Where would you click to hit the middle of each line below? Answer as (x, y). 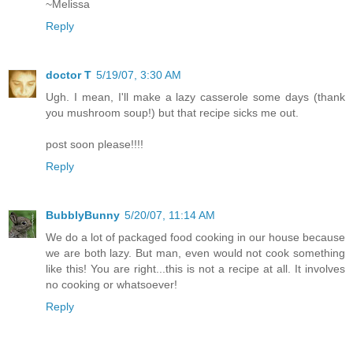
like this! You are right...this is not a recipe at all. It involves (195, 269)
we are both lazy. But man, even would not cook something (195, 253)
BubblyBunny (83, 216)
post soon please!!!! (95, 145)
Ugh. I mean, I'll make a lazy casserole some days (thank (195, 97)
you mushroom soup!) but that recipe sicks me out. (172, 113)
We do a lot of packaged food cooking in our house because (195, 238)
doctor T (69, 75)
